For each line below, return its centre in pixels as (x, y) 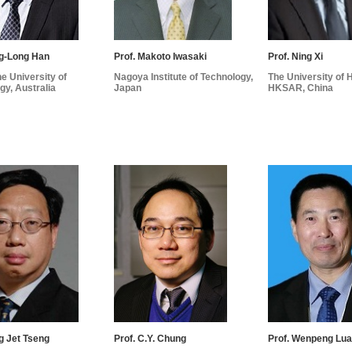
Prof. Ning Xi (296, 56)
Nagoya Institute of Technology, (184, 77)
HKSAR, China (301, 88)
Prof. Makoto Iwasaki (161, 56)
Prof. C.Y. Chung (150, 339)
